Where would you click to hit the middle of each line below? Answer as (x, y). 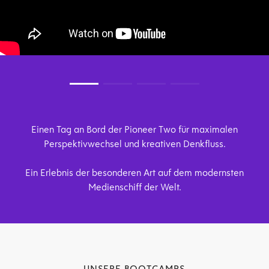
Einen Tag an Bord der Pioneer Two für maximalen (134, 130)
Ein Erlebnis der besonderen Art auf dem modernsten (134, 173)
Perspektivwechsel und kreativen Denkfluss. (134, 144)
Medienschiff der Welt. (134, 187)
